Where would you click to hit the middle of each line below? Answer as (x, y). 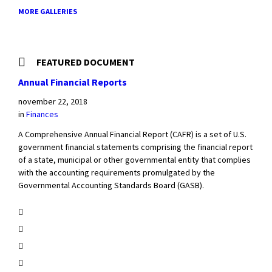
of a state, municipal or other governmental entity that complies (134, 160)
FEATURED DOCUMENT (86, 62)
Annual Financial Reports (73, 82)
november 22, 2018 (53, 101)
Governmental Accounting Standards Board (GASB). (111, 185)
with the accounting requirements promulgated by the (117, 172)
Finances (42, 114)
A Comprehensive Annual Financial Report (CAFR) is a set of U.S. (132, 134)
